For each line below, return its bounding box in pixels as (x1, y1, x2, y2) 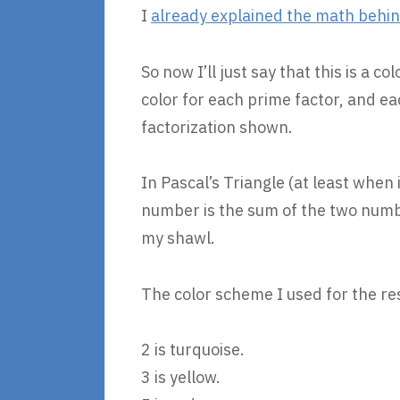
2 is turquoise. (141, 339, 245, 360)
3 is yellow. (141, 367, 221, 387)
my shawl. (141, 228, 215, 248)
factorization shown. (141, 116, 293, 137)
